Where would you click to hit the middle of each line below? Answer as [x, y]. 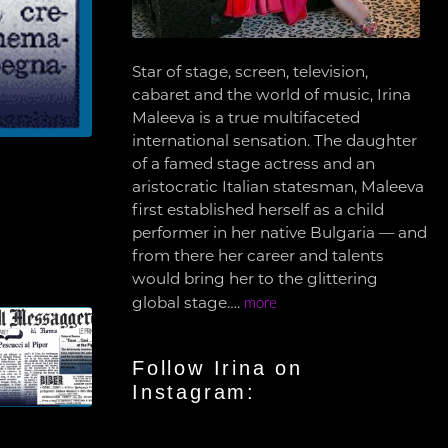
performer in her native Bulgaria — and [279, 234]
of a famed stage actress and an [253, 165]
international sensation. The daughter [274, 142]
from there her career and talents [258, 257]
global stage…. [188, 304]
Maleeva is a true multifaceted [246, 119]
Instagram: [194, 392]
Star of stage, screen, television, [250, 73]
